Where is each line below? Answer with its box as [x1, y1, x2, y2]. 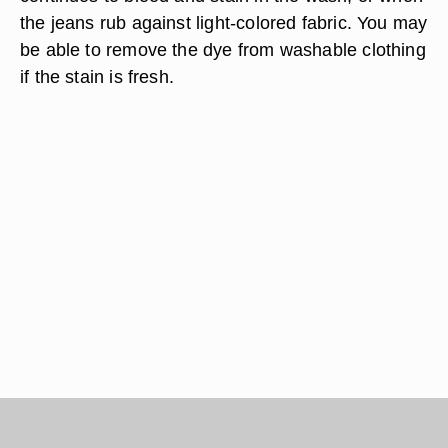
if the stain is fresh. [20, 66, 175, 87]
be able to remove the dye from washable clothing [20, 39, 426, 60]
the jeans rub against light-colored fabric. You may [20, 12, 428, 33]
